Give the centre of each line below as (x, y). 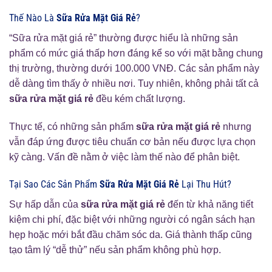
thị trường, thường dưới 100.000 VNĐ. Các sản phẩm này (134, 68)
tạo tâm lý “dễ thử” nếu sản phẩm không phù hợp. (115, 250)
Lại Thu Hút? (205, 185)
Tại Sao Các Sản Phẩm (54, 185)
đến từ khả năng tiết (209, 205)
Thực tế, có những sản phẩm (73, 126)
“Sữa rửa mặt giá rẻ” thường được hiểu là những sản (124, 38)
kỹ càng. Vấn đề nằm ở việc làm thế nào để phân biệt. (124, 157)
